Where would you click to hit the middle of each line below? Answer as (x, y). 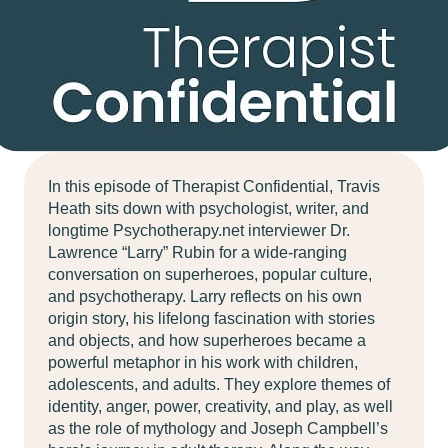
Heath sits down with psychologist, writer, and (208, 208)
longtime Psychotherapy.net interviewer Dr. (199, 230)
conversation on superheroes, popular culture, (210, 274)
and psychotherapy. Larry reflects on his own (205, 296)
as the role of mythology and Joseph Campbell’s (218, 428)
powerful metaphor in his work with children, (203, 362)
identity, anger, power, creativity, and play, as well (220, 406)
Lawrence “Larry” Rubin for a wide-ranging (197, 252)
